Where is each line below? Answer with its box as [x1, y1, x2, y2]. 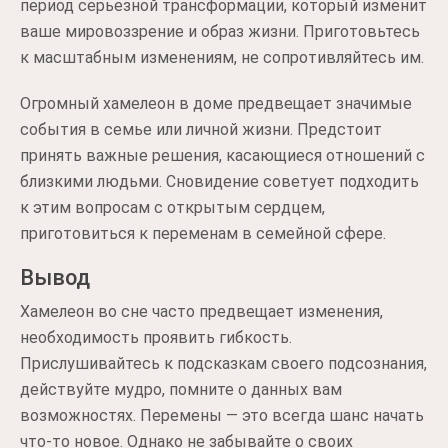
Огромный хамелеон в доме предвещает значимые [20, 94, 412, 113]
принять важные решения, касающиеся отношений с [20, 146, 425, 165]
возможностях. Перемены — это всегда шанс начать [20, 406, 424, 425]
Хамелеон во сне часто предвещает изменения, [20, 302, 383, 321]
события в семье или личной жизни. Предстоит [20, 120, 382, 139]
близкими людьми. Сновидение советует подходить [20, 172, 419, 191]
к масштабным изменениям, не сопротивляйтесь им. [20, 48, 424, 67]
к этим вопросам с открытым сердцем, [20, 198, 325, 217]
